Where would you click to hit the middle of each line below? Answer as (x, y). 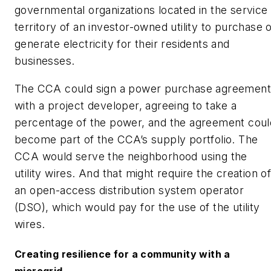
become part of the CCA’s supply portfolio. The (136, 139)
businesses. (45, 61)
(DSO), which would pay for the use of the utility (137, 207)
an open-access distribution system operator (129, 190)
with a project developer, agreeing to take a (126, 105)
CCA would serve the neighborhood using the (131, 156)
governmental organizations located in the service (141, 10)
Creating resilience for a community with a (122, 254)
